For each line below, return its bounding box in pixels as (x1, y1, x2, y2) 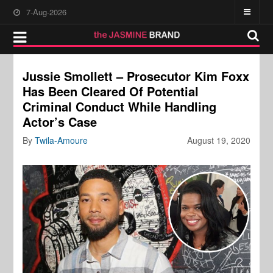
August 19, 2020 (186, 134, 250, 146)
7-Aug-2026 (26, 6, 67, 18)
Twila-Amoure (35, 134, 88, 146)
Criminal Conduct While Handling (23, 97, 217, 115)
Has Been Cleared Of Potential (23, 82, 199, 100)
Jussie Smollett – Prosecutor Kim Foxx (23, 67, 250, 85)
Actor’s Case (23, 113, 97, 130)
